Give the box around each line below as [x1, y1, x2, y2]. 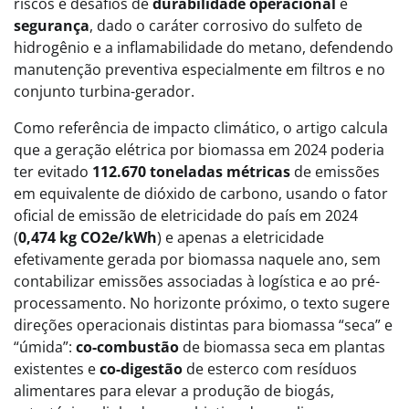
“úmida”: [14, 337, 76, 357]
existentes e [14, 359, 100, 379]
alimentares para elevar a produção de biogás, [14, 381, 334, 401]
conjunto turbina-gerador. [14, 81, 194, 101]
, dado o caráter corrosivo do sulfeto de [89, 16, 362, 36]
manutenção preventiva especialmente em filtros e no [14, 59, 385, 79]
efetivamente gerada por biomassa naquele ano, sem [14, 249, 381, 269]
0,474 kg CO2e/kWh [18, 227, 157, 247]
